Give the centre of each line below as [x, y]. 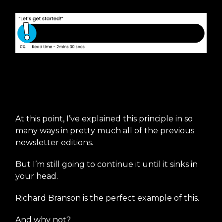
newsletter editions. [54, 142]
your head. [37, 176]
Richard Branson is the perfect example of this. [107, 198]
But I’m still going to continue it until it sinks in [107, 164]
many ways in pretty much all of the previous [105, 130]
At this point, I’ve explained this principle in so [104, 118]
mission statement [75, 97]
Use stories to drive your [93, 79]
